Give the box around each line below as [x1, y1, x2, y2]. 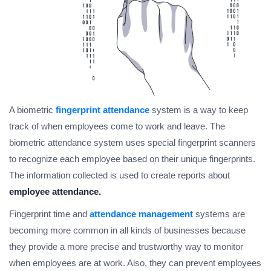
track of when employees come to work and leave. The [9, 121, 225, 132]
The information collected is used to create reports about [9, 170, 230, 181]
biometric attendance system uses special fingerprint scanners [9, 137, 256, 148]
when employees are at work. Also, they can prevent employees [9, 258, 261, 269]
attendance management [90, 209, 193, 220]
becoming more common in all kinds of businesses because [9, 225, 246, 236]
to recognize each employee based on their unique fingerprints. [9, 154, 255, 165]
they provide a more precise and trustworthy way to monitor [9, 241, 243, 252]
